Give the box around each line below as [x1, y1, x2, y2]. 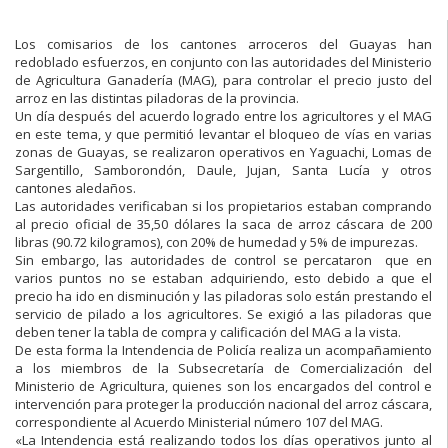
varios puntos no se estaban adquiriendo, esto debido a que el [15, 268, 432, 287]
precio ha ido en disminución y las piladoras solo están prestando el [15, 286, 432, 305]
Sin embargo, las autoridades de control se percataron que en [15, 250, 432, 269]
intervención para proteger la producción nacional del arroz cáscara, [15, 394, 432, 413]
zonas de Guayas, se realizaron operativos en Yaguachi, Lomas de [15, 142, 432, 161]
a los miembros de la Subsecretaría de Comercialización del [15, 358, 432, 377]
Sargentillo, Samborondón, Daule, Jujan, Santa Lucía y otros [15, 160, 432, 179]
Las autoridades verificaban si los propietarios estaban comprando [15, 196, 432, 215]
